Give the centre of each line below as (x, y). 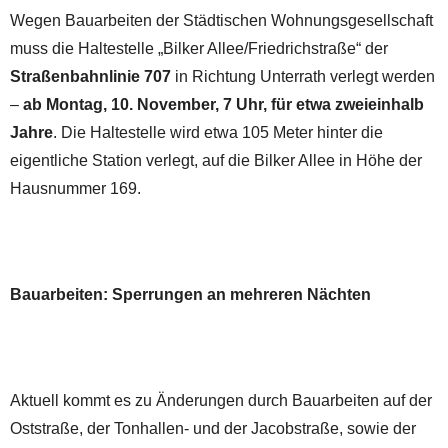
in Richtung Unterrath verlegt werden (303, 76)
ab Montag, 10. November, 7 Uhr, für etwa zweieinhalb (223, 104)
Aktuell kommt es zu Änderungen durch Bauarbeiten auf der (221, 400)
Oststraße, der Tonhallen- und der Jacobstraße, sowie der (213, 428)
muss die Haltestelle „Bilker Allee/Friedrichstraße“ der (199, 48)
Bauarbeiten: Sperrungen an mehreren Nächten (190, 294)
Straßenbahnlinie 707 (90, 76)
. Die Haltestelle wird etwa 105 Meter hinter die (218, 132)
